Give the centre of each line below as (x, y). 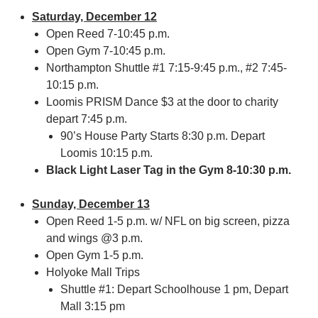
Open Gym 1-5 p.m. (95, 255)
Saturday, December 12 (94, 17)
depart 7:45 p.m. (87, 119)
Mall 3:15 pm (93, 306)
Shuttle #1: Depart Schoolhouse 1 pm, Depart (174, 289)
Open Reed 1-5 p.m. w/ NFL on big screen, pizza (168, 221)
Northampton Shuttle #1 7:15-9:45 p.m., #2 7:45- (166, 68)
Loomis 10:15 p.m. (106, 153)
